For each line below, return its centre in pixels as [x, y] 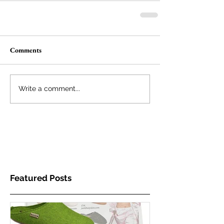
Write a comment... [49, 89]
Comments [26, 50]
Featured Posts [41, 178]
